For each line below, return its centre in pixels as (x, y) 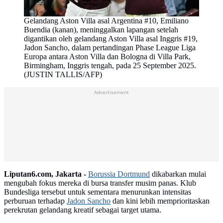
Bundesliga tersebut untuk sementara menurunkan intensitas (98, 192)
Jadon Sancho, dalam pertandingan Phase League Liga (110, 48)
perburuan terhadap (35, 201)
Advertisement (111, 92)
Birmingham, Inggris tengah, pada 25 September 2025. (110, 66)
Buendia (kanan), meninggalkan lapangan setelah (101, 30)
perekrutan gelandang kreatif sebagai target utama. (83, 210)
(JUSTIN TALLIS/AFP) (63, 75)
